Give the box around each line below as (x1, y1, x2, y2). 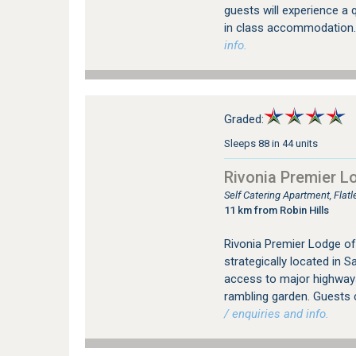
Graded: (223, 112, 264, 126)
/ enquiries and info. (223, 307, 329, 321)
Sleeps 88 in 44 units (223, 137, 318, 149)
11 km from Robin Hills (223, 204, 329, 216)
